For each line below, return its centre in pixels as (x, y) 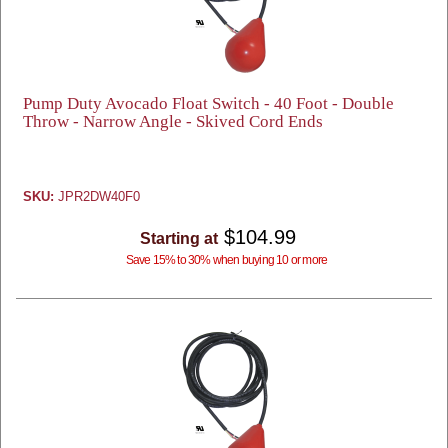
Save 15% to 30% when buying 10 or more (226, 260)
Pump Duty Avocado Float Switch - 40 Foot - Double (208, 103)
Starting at (179, 238)
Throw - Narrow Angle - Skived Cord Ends (173, 121)
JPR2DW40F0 (97, 196)
